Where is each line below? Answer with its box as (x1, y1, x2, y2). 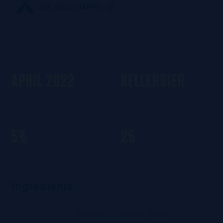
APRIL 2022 (11, 73, 75, 91)
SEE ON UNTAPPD (38, 2, 102, 11)
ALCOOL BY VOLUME (11, 113, 89, 121)
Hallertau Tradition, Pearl (77, 210, 167, 220)
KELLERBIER (121, 73, 185, 91)
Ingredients (11, 178, 73, 193)
